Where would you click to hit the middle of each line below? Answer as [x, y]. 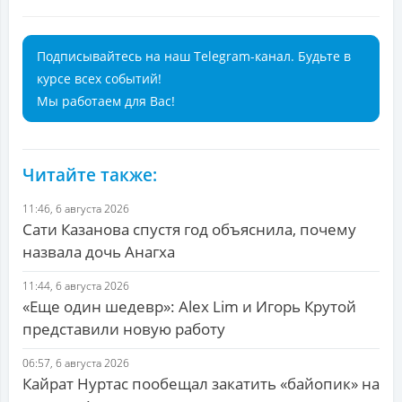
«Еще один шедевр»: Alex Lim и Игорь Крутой [189, 307]
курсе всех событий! [99, 79]
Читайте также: [90, 175]
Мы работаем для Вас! [106, 101]
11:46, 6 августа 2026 [76, 209]
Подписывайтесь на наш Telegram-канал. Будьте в [194, 57]
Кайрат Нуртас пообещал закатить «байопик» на [201, 384]
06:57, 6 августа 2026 [76, 363]
